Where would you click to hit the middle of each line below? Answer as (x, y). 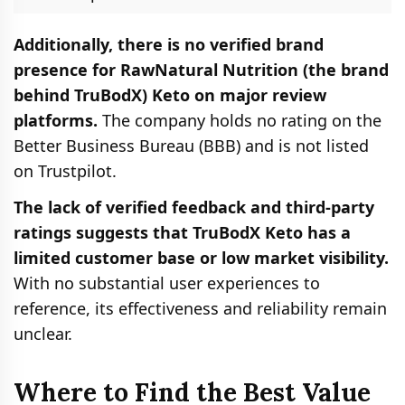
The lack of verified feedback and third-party (194, 207)
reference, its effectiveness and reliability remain (200, 308)
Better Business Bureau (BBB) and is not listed (191, 145)
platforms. (56, 120)
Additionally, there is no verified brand (169, 44)
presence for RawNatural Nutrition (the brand (201, 69)
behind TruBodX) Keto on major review (170, 94)
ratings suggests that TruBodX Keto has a (182, 232)
